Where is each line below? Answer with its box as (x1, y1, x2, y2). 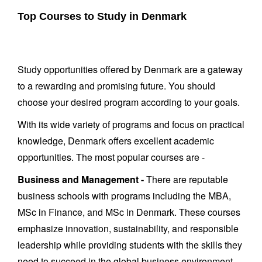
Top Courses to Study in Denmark (18, 11, 189, 22)
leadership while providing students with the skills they (18, 238, 242, 251)
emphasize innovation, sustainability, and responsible (18, 222, 239, 235)
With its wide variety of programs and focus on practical (18, 118, 244, 131)
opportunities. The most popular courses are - (18, 150, 207, 164)
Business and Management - (18, 173, 144, 186)
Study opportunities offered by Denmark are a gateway (18, 63, 243, 76)
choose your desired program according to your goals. (18, 95, 242, 109)
